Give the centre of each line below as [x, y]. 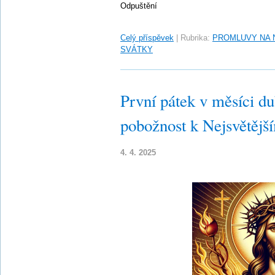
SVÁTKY [137, 49]
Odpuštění [139, 6]
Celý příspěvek [147, 38]
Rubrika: [195, 38]
